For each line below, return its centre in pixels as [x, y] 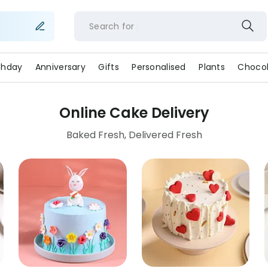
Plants [212, 67]
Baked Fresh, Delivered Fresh [134, 135]
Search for [112, 26]
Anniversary [60, 67]
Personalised [159, 67]
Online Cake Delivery [134, 113]
